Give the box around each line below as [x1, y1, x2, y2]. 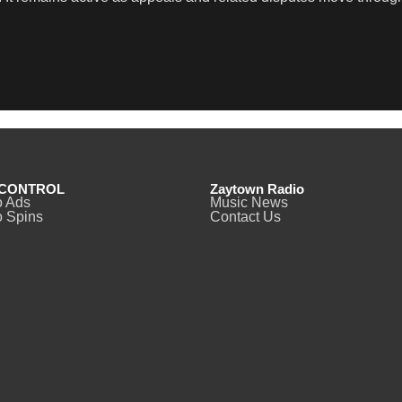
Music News [210, 195, 288, 211]
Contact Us [210, 209, 281, 225]
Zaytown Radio [210, 181, 304, 197]
